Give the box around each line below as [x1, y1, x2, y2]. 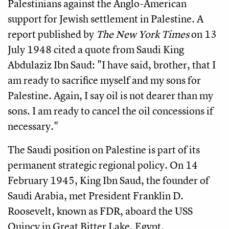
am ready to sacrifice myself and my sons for [8, 73, 201, 87]
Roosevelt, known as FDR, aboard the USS [8, 204, 193, 218]
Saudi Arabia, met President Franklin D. [8, 189, 184, 203]
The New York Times [96, 27, 189, 41]
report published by [8, 27, 96, 41]
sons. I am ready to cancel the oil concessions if [8, 104, 213, 118]
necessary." [8, 119, 58, 133]
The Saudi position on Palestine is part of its [8, 143, 200, 157]
